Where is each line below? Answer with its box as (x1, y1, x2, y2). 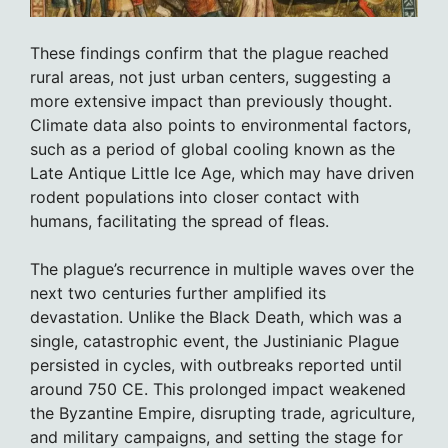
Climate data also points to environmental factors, (30, 114, 411, 135)
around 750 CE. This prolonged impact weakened (30, 378, 406, 399)
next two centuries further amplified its (30, 282, 326, 303)
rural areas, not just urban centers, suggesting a (30, 66, 391, 87)
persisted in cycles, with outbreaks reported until (30, 354, 402, 375)
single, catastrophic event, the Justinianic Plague (30, 330, 399, 351)
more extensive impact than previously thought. (30, 90, 392, 111)
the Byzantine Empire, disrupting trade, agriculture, (30, 402, 415, 423)
